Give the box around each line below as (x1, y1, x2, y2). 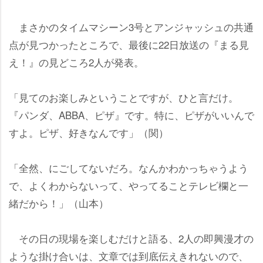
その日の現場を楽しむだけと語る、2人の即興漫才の (9, 230, 254, 245)
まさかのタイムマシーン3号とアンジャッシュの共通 (9, 19, 254, 34)
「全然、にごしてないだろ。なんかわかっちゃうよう (9, 160, 248, 175)
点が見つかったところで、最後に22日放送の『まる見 (9, 36, 249, 52)
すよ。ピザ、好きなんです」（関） (9, 124, 168, 140)
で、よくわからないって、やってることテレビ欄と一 (9, 177, 248, 193)
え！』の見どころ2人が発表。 (9, 54, 144, 69)
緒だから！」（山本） (9, 195, 109, 210)
